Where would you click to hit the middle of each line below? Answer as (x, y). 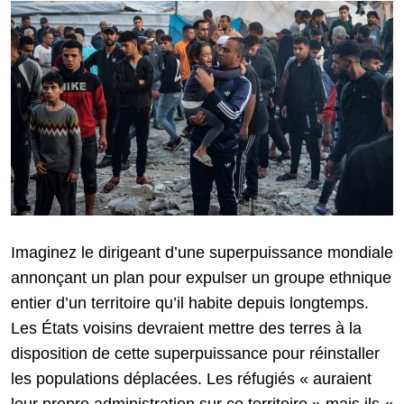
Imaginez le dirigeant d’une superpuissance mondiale (202, 253)
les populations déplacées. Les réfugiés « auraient (191, 379)
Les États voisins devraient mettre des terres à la (186, 329)
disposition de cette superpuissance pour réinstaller (195, 354)
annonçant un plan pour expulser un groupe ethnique (201, 278)
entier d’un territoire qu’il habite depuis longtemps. (190, 303)
